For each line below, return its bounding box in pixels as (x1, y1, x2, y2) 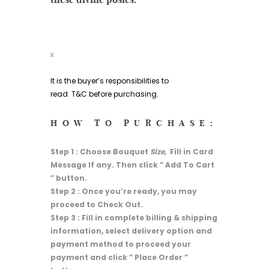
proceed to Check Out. (50, 199, 143, 210)
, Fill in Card (165, 147, 213, 157)
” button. (50, 173, 87, 184)
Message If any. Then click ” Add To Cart (50, 160, 214, 171)
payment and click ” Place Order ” (50, 252, 188, 263)
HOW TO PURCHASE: (50, 117, 217, 128)
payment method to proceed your (50, 239, 191, 250)
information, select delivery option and (50, 226, 212, 237)
